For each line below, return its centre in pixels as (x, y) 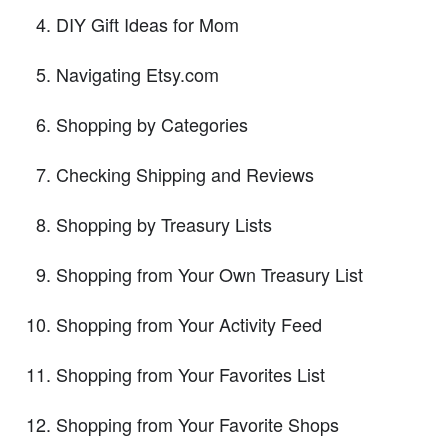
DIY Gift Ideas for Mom (147, 24)
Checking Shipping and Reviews (185, 174)
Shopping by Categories (152, 124)
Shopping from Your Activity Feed (189, 324)
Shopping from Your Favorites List (190, 374)
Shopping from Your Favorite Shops (197, 424)
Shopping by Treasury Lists (164, 224)
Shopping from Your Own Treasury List (209, 274)
